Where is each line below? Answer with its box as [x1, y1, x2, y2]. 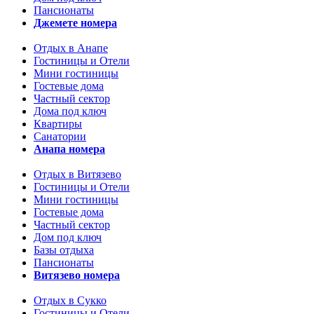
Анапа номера [34, 143, 105, 155]
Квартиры [34, 118, 82, 130]
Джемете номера [34, 17, 117, 29]
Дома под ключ [34, 105, 107, 117]
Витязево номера [34, 269, 120, 281]
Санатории [34, 130, 86, 142]
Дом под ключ [34, 231, 102, 243]
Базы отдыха [34, 244, 94, 256]
